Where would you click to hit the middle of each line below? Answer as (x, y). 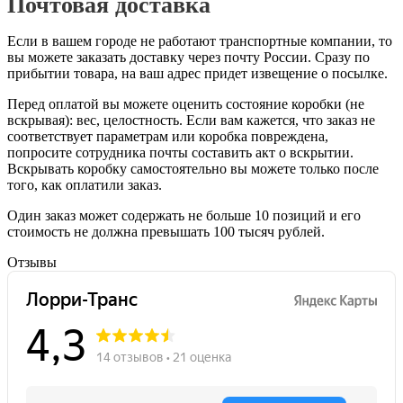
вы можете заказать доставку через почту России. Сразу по (188, 58)
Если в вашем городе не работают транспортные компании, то (200, 41)
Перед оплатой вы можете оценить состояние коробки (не (186, 104)
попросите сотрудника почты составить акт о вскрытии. (180, 153)
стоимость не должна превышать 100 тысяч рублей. (166, 232)
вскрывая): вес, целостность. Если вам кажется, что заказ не (191, 121)
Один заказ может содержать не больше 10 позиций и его (184, 216)
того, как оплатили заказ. (85, 185)
